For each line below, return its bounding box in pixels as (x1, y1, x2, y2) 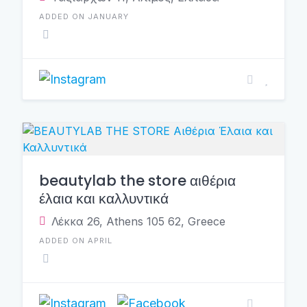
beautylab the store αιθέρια (39, 171, 236, 191)
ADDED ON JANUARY (39, 12, 129, 21)
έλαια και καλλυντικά (39, 188, 169, 208)
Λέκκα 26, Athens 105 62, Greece (51, 214, 225, 228)
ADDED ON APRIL (39, 236, 112, 245)
